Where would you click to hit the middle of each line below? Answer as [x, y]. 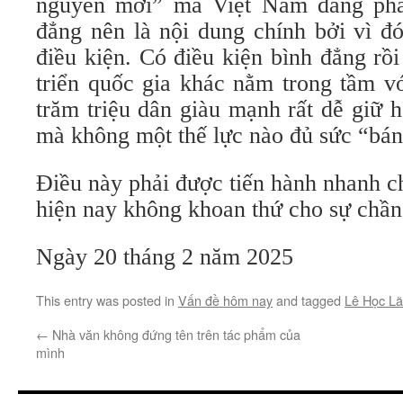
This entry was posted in [107, 300]
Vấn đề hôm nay [225, 300]
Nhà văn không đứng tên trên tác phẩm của [175, 334]
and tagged [309, 300]
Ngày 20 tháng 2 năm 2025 [165, 257]
